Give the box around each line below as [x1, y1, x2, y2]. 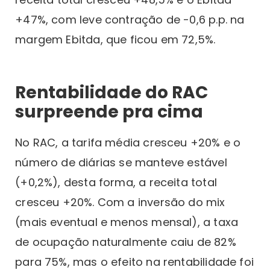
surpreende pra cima [15, 100, 204, 124]
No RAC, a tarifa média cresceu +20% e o [15, 135, 241, 150]
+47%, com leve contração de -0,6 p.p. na [15, 12, 245, 27]
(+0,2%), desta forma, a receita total [15, 175, 217, 190]
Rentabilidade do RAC [15, 81, 209, 104]
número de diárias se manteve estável [15, 155, 227, 170]
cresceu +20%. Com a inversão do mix [15, 195, 225, 210]
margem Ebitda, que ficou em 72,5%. [15, 32, 216, 47]
